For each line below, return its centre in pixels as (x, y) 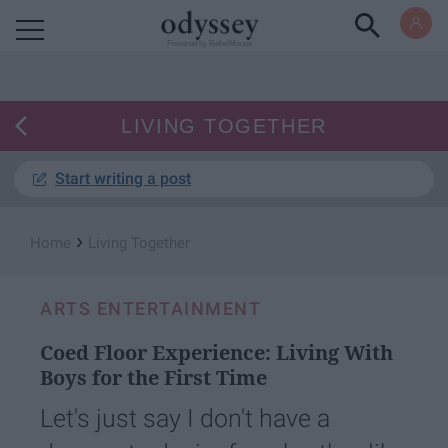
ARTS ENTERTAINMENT (150, 308)
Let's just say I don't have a (185, 418)
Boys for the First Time (153, 377)
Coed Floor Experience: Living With (216, 352)
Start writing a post (123, 178)
